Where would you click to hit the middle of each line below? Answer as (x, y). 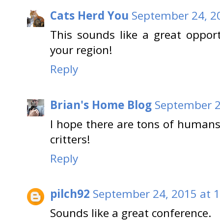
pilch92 (70, 194)
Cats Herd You (89, 16)
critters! (70, 139)
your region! (81, 50)
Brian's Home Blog (101, 105)
